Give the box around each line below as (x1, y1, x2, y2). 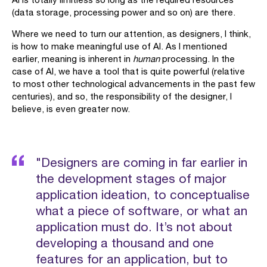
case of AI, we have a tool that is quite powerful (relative (12, 66, 245, 76)
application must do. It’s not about (36, 219, 232, 234)
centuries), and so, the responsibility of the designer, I (12, 91, 232, 101)
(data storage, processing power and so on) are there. (12, 7, 235, 17)
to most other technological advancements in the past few (12, 79, 255, 89)
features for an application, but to (36, 252, 228, 266)
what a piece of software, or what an (36, 203, 247, 218)
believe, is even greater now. (12, 104, 130, 114)
